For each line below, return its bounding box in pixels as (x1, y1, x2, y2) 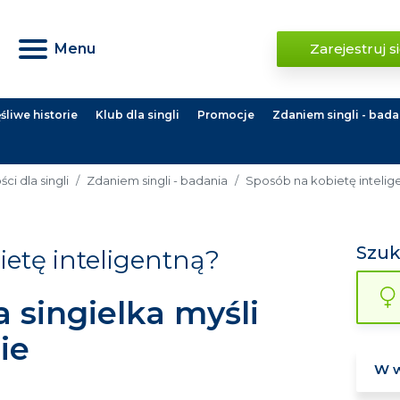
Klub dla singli (96, 107, 179, 121)
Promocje (197, 107, 254, 121)
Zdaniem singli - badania (87, 172, 228, 187)
